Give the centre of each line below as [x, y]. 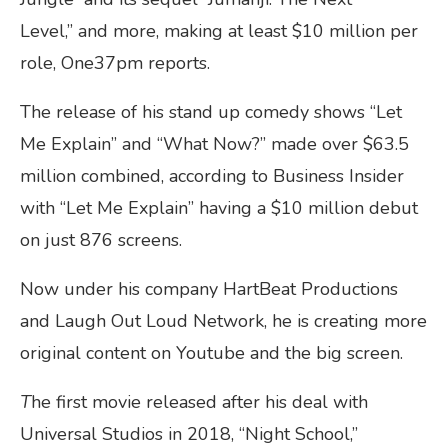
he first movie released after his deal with [199, 401]
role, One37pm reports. [115, 62]
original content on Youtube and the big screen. [214, 352]
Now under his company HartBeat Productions [209, 288]
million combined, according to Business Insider [212, 175]
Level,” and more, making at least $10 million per [219, 30]
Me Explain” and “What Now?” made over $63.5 [214, 143]
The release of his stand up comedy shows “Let [211, 111]
